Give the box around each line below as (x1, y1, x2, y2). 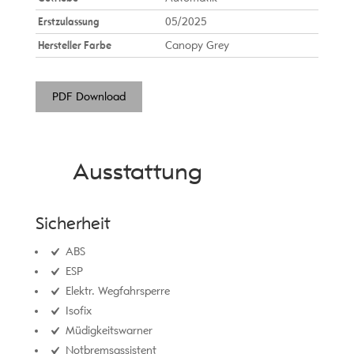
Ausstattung (72, 156, 202, 186)
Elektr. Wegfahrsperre (62, 284, 170, 298)
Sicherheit (35, 212, 111, 234)
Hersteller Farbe (37, 38, 111, 52)
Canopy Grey (164, 38, 229, 52)
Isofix (62, 303, 92, 318)
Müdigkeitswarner (62, 323, 153, 337)
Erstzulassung (37, 14, 99, 28)
